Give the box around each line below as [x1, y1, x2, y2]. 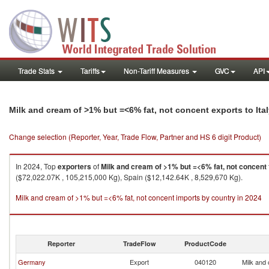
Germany [18, 257, 46, 267]
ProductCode [184, 239, 226, 248]
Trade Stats [18, 65, 56, 76]
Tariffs [80, 65, 100, 76]
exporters [58, 161, 91, 172]
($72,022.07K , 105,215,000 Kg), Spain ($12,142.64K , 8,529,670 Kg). [16, 172, 243, 182]
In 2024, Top [16, 161, 58, 171]
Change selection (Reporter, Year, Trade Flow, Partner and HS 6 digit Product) [9, 131, 261, 142]
